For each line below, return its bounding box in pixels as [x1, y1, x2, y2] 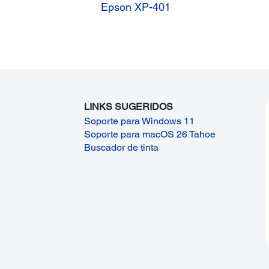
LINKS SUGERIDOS [84, 100, 174, 112]
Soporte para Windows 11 [84, 115, 195, 127]
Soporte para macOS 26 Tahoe [84, 128, 216, 140]
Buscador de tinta [84, 141, 159, 153]
